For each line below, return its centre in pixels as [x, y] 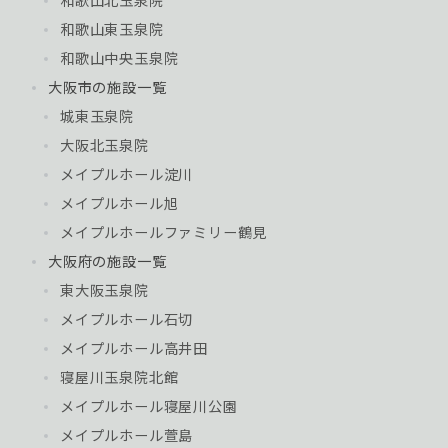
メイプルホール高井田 [134, 348]
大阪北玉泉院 [104, 145]
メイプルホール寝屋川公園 [149, 406]
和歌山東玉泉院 [112, 29]
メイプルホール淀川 [127, 174]
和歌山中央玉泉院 [119, 58]
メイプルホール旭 [119, 203]
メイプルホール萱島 [127, 435]
